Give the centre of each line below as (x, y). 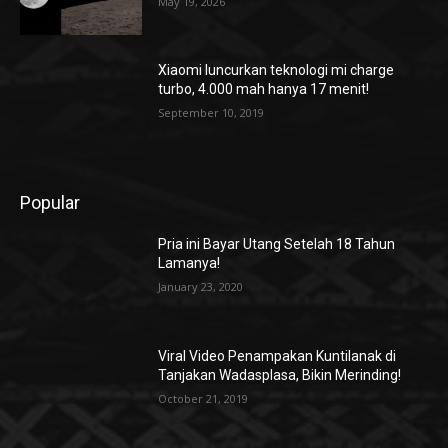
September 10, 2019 (211, 113)
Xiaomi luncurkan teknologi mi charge (276, 70)
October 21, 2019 (203, 398)
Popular (50, 203)
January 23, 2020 (201, 287)
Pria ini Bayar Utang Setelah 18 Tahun (277, 244)
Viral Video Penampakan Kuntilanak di (277, 355)
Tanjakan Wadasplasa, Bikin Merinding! (280, 374)
